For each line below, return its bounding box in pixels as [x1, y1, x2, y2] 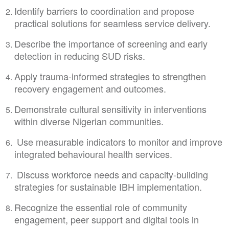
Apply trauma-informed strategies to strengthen [14, 70, 206, 83]
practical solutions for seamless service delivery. [14, 16, 211, 30]
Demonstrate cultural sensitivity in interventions [14, 102, 207, 116]
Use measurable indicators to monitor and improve [14, 135, 222, 149]
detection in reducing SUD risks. [14, 49, 145, 63]
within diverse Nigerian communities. [14, 114, 164, 128]
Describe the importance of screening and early [14, 37, 208, 51]
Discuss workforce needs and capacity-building [14, 168, 208, 181]
